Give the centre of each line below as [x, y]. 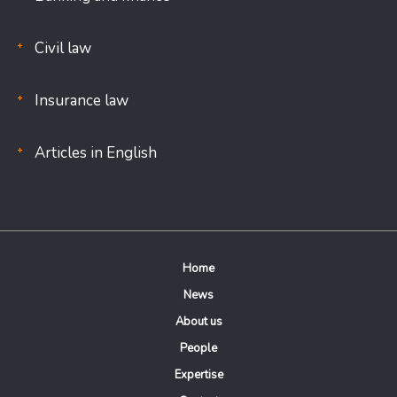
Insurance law [82, 101]
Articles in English [96, 153]
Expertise [198, 375]
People [198, 348]
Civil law [63, 48]
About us [198, 322]
